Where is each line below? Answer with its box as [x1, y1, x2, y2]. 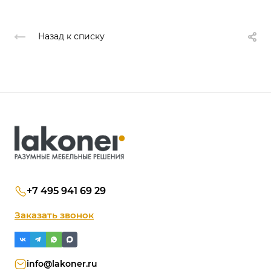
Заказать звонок [15, 209, 94, 221]
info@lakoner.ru [27, 258, 97, 269]
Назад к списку [38, 30, 105, 42]
